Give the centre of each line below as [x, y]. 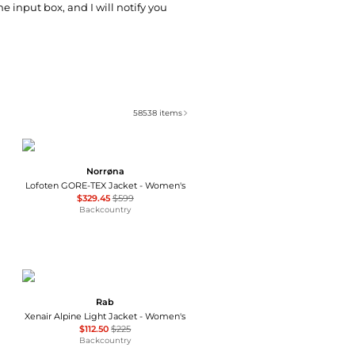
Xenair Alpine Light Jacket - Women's [105, 317]
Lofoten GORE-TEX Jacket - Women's [105, 186]
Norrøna [105, 172]
